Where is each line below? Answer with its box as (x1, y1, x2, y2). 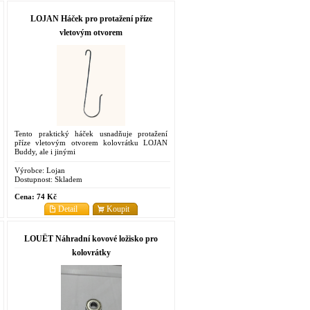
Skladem (53, 174, 82, 183)
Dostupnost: (15, 174, 53, 183)
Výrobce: (15, 165, 44, 174)
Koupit (107, 203, 129, 214)
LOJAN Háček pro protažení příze (30, 13, 152, 24)
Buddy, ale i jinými (15, 147, 75, 156)
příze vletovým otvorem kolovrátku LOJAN (15, 138, 167, 147)
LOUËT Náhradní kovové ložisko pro (24, 233, 158, 244)
